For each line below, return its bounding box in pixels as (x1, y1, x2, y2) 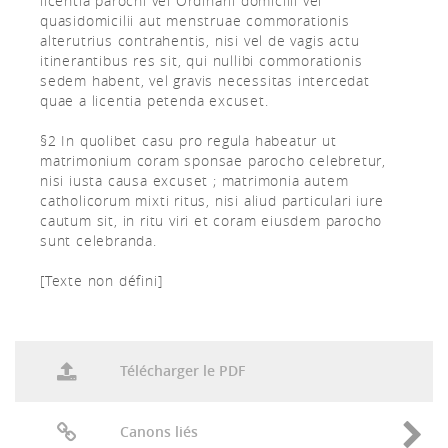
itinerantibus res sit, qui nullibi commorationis (40, 51, 363, 70)
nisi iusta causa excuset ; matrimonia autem (40, 171, 349, 190)
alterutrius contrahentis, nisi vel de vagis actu (40, 31, 360, 50)
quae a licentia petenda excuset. (40, 91, 269, 110)
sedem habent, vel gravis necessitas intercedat (40, 71, 370, 90)
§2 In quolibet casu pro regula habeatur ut (40, 131, 337, 150)
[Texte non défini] (40, 271, 163, 290)
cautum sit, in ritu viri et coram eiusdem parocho (40, 211, 383, 230)
